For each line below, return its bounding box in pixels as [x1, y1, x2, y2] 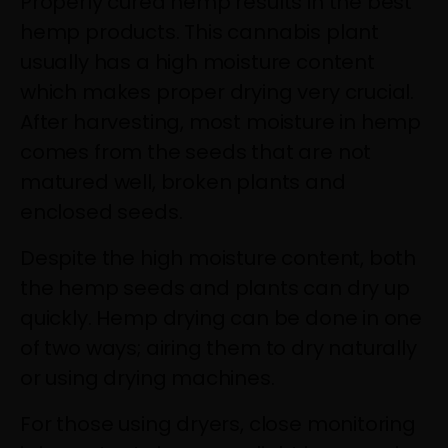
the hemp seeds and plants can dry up [20, 274, 410, 303]
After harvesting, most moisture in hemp [20, 108, 422, 137]
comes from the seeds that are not [20, 138, 372, 167]
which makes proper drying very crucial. [20, 78, 415, 107]
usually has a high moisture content [20, 48, 375, 77]
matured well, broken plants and [20, 168, 346, 197]
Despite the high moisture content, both [20, 244, 417, 273]
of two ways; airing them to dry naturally [20, 334, 417, 363]
